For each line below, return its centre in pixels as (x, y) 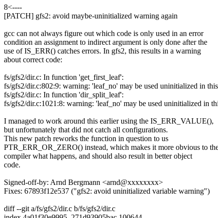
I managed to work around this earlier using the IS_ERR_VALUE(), (109, 121)
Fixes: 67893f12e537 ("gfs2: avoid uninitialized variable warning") (107, 191)
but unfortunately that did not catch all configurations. (86, 130)
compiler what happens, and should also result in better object (98, 156)
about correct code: (33, 60)
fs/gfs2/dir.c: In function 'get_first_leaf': (64, 77)
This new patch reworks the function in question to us (86, 139)
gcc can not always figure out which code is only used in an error (104, 34)
